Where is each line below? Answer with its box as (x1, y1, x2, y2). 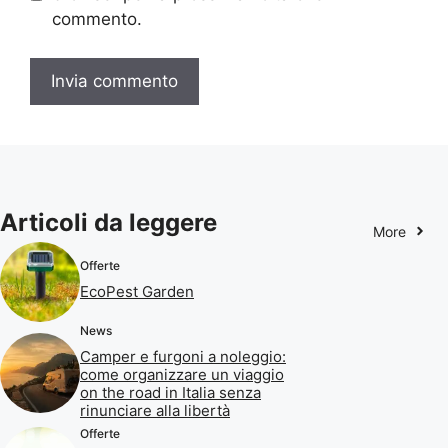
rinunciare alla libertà (80, 400, 230, 420)
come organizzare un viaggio (80, 364, 284, 384)
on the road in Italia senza (80, 382, 261, 402)
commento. (51, 9, 142, 29)
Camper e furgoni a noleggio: (80, 346, 286, 366)
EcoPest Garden (80, 282, 194, 301)
